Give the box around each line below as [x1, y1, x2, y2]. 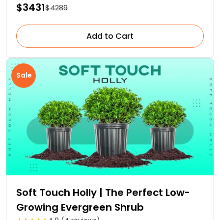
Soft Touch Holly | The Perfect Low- [16, 185, 190, 199]
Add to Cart [86, 30, 134, 42]
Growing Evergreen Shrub [16, 200, 144, 214]
